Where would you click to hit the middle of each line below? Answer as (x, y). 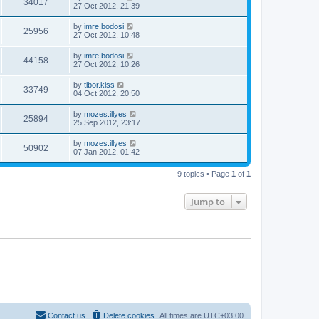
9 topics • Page (204, 174)
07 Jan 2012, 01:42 (106, 152)
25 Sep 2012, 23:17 (107, 122)
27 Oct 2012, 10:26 (106, 64)
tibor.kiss (99, 85)
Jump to (208, 202)
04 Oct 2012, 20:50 (106, 93)
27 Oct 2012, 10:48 (106, 35)
